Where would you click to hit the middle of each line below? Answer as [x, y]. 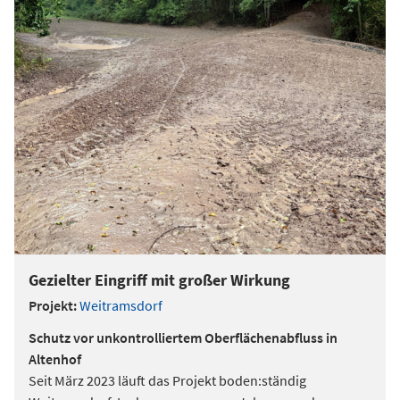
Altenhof [55, 359]
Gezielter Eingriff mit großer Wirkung [159, 280]
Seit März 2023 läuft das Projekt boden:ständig [167, 380]
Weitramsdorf [121, 305]
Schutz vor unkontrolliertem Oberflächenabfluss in [183, 337]
